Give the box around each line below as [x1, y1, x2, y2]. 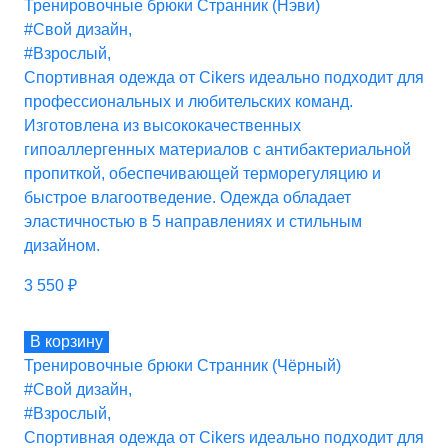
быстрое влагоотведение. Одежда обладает [24, 188, 351, 206]
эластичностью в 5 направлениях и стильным [24, 212, 362, 230]
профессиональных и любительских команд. [24, 92, 353, 110]
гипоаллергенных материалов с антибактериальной [24, 140, 411, 158]
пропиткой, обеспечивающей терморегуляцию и [24, 164, 381, 182]
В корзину [30, 332, 103, 350]
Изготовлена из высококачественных [24, 116, 301, 134]
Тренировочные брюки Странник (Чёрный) [24, 356, 341, 374]
